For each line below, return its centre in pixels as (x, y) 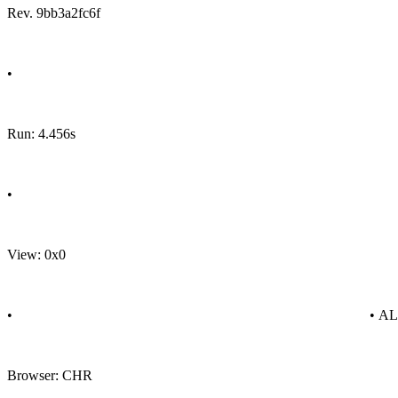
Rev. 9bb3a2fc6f (54, 13)
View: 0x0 (36, 255)
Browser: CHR (50, 375)
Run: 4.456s (41, 134)
